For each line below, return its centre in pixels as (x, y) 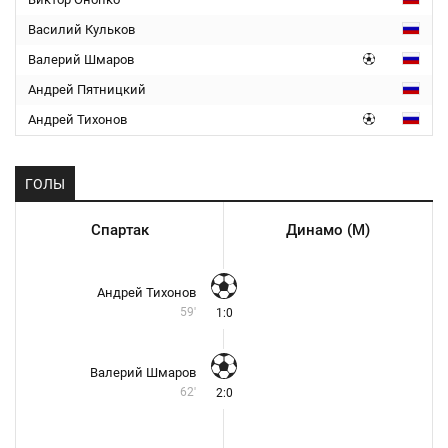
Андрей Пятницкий (87, 89)
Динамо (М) (328, 230)
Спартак (119, 230)
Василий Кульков (81, 29)
